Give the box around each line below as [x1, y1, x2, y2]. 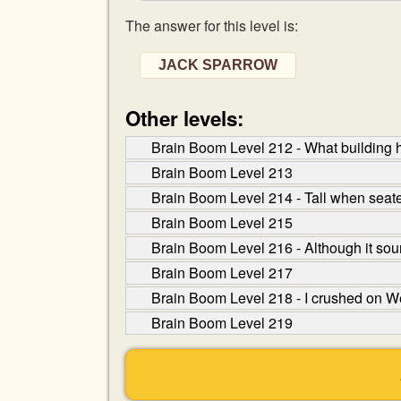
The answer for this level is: [125, 15, 298, 36]
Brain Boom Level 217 [151, 262, 293, 283]
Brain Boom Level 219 [151, 312, 293, 333]
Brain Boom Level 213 [151, 162, 293, 183]
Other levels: [125, 104, 243, 132]
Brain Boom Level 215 [151, 212, 293, 233]
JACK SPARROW [158, 57, 277, 73]
